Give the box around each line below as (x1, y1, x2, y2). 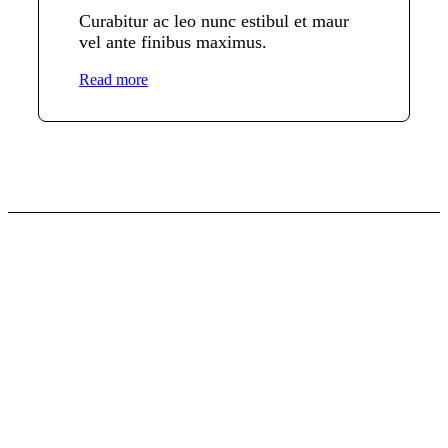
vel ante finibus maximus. (78, 32, 267, 53)
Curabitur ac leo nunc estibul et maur (78, 11, 349, 32)
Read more (78, 71, 148, 89)
